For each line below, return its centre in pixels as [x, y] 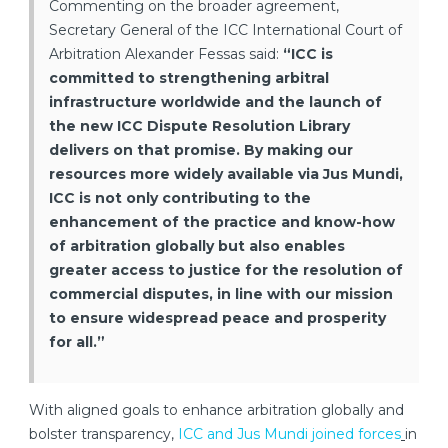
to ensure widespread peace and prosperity [217, 317]
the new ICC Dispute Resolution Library [199, 125]
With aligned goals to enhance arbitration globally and [216, 409]
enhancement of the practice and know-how [222, 221]
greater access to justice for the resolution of [226, 269]
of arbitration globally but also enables [197, 245]
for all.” [77, 341]
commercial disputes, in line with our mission [221, 293]
